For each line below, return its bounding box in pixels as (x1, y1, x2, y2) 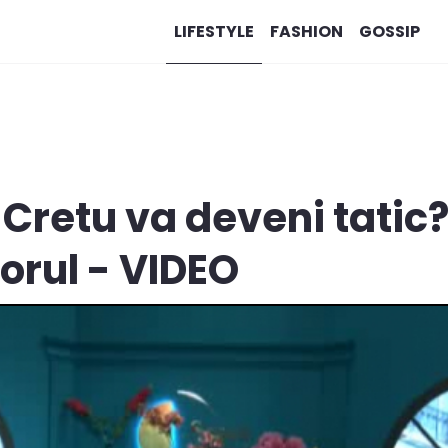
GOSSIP (358, 19, 420, 43)
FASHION (269, 19, 343, 43)
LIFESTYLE (173, 19, 254, 43)
